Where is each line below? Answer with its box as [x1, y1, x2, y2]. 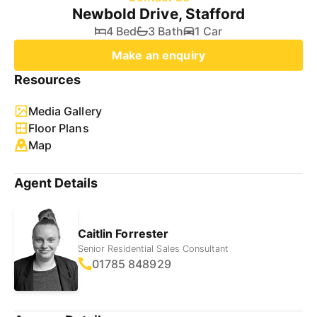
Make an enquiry [112, 48, 205, 62]
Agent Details [14, 175, 98, 190]
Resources [14, 72, 81, 87]
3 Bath [148, 24, 183, 38]
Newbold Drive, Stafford [72, 5, 245, 23]
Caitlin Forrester [78, 226, 168, 241]
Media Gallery [28, 104, 102, 118]
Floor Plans [28, 121, 89, 135]
